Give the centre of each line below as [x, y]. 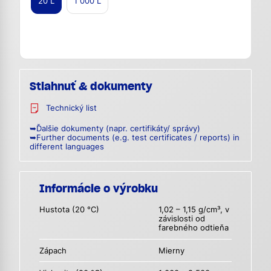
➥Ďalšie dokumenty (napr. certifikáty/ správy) [115, 129]
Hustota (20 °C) [69, 210]
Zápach [53, 250]
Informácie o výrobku [99, 189]
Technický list [71, 108]
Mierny [172, 250]
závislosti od [182, 219]
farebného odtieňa [194, 228]
